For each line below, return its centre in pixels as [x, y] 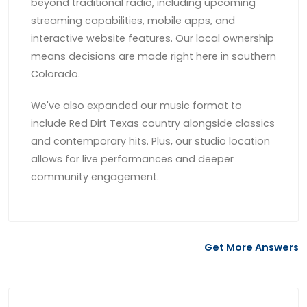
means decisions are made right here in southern [153, 56]
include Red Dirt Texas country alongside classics [153, 123]
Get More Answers [250, 247]
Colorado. [56, 74]
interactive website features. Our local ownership [152, 38]
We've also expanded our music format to [136, 105]
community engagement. [95, 176]
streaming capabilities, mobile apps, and [133, 20]
